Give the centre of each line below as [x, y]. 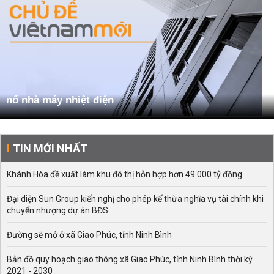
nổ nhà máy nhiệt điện [60, 100]
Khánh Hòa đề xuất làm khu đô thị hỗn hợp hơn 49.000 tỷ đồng [124, 175]
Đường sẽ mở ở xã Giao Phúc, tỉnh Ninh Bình [89, 235]
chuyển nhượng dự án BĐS [57, 211]
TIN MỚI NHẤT [50, 149]
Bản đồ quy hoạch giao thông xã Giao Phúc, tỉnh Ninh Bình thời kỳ [130, 260]
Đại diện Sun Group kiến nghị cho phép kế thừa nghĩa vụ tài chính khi [135, 199]
